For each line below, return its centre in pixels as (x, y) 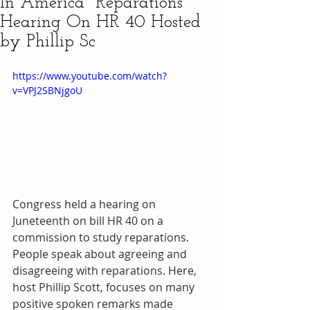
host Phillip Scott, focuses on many (105, 287)
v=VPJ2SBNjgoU (47, 90)
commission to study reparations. (102, 237)
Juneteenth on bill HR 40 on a (89, 220)
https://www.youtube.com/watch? (90, 76)
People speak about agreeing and (101, 254)
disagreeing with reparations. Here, (106, 270)
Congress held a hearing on (85, 204)
